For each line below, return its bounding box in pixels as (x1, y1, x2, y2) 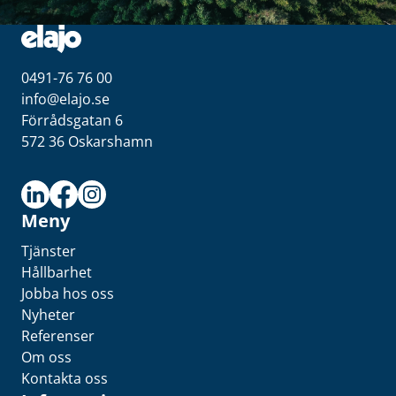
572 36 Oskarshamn (21, 132, 153, 151)
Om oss (21, 347, 72, 367)
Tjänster (21, 241, 76, 261)
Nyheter (21, 305, 75, 324)
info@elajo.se (21, 89, 110, 109)
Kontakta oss (21, 369, 108, 388)
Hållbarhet (21, 263, 92, 282)
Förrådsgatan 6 (21, 110, 123, 130)
